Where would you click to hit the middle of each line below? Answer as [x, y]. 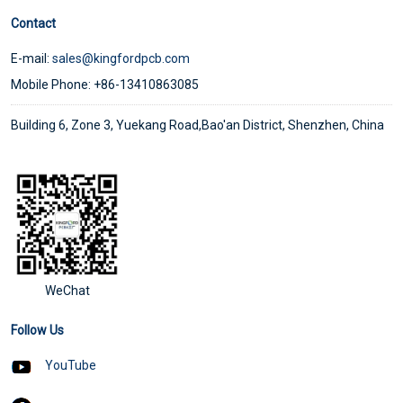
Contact [33, 23]
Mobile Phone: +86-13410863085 [105, 84]
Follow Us [37, 331]
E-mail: [31, 58]
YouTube [71, 366]
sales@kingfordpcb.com [121, 58]
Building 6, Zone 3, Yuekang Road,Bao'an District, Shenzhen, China [197, 125]
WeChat [67, 291]
